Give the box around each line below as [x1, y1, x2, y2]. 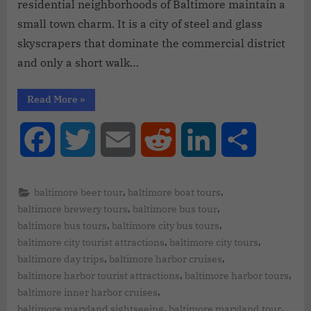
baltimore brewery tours [17, 202, 128, 215]
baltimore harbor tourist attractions [17, 269, 180, 282]
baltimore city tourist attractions [17, 235, 165, 249]
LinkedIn [216, 132, 264, 146]
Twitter [95, 132, 133, 146]
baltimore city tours [169, 235, 258, 249]
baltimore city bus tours [112, 219, 219, 232]
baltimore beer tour [34, 185, 124, 199]
